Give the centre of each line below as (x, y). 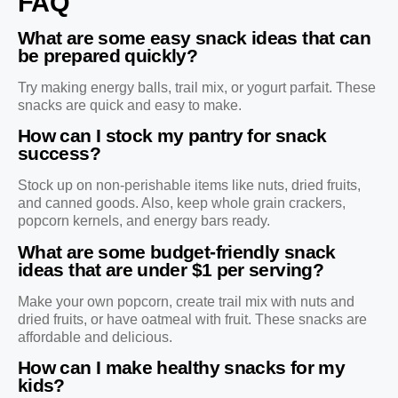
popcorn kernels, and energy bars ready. (144, 221)
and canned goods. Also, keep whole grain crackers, (182, 203)
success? (59, 154)
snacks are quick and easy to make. (130, 105)
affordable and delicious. (95, 337)
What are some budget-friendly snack (177, 251)
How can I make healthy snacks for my (181, 368)
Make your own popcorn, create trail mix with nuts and (186, 301)
